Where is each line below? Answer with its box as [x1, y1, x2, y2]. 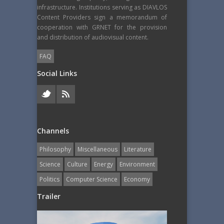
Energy [94, 159, 113, 168]
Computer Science [66, 174, 117, 183]
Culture [67, 159, 87, 168]
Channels [37, 125, 69, 135]
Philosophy [39, 144, 71, 153]
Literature [124, 144, 151, 153]
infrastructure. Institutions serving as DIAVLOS [37, 2, 167, 11]
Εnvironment [119, 159, 155, 168]
